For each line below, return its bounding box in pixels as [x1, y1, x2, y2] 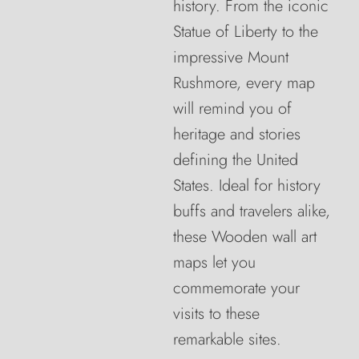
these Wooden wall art [173, 224, 317, 248]
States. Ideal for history [173, 173, 321, 197]
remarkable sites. [173, 327, 281, 351]
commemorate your [173, 276, 300, 300]
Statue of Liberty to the [173, 19, 318, 43]
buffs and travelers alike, [173, 199, 330, 223]
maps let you [173, 250, 256, 274]
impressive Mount [173, 45, 288, 69]
